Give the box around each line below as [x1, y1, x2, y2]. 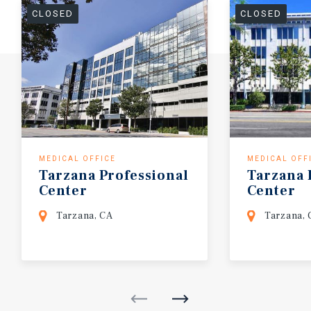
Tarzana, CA [56, 209, 113, 222]
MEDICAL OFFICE [39, 154, 116, 162]
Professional [99, 166, 189, 185]
